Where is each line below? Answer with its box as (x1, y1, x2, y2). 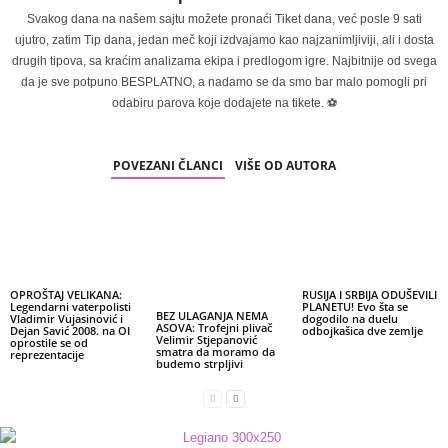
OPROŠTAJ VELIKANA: (10, 287, 122, 302)
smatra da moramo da (155, 344, 275, 359)
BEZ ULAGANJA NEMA (155, 308, 268, 323)
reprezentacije (10, 347, 84, 362)
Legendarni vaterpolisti (10, 299, 131, 314)
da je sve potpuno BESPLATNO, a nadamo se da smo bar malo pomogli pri (21, 75, 427, 89)
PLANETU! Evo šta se (301, 299, 408, 314)
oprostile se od (10, 335, 88, 350)
